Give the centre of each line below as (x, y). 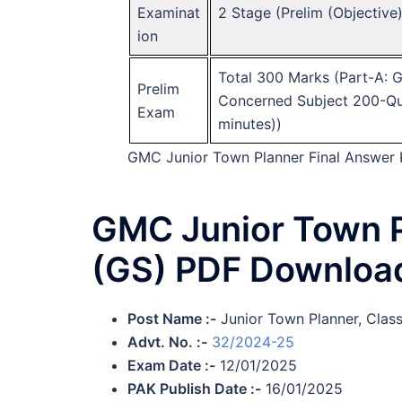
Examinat (169, 12)
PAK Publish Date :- (194, 389)
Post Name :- (172, 319)
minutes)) (250, 123)
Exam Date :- (171, 366)
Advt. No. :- (167, 342)
